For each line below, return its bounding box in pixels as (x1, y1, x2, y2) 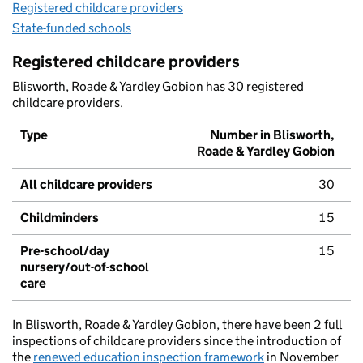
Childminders (20, 210, 99, 226)
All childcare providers (20, 177, 152, 193)
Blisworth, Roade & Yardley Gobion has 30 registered (12, 79, 304, 95)
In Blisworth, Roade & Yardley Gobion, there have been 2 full (12, 317, 342, 333)
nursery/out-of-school (20, 259, 149, 275)
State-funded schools (12, 20, 131, 36)
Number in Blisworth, (210, 127, 335, 143)
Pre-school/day (20, 243, 109, 259)
